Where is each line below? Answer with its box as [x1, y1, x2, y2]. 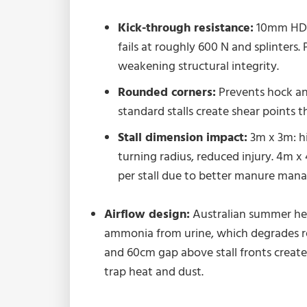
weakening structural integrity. [118, 57, 279, 75]
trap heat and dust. [104, 262, 204, 280]
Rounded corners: [118, 83, 216, 101]
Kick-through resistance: [118, 19, 254, 36]
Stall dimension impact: [118, 128, 247, 146]
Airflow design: [104, 205, 190, 223]
